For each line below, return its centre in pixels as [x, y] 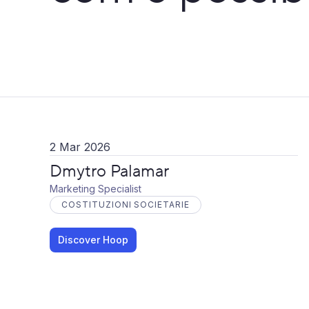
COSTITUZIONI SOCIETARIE [126, 205]
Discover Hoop [93, 240]
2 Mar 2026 [80, 147]
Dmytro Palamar [109, 171]
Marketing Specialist [96, 189]
